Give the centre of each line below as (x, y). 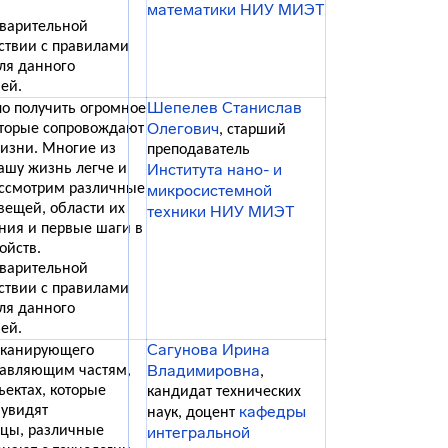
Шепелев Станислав (224, 107)
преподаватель (198, 150)
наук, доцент (193, 413)
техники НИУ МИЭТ (221, 211)
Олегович (183, 128)
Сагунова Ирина (208, 349)
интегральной (198, 432)
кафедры (272, 411)
